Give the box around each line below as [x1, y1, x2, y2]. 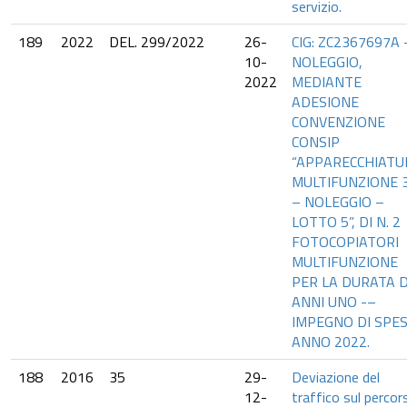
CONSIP [292, 131, 340, 153]
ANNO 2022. [292, 331, 370, 352]
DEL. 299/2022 [109, 31, 204, 53]
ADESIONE [292, 91, 359, 113]
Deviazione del [292, 366, 380, 388]
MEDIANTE [292, 71, 362, 93]
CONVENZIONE [292, 111, 385, 133]
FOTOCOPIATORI [292, 231, 399, 253]
